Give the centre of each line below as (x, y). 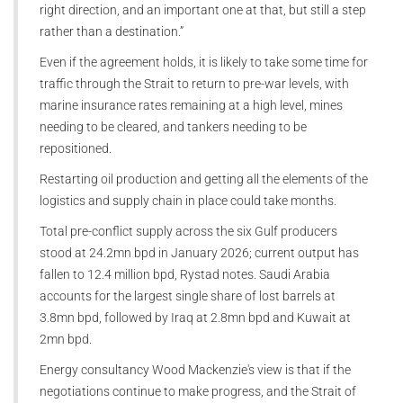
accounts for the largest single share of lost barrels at (188, 296)
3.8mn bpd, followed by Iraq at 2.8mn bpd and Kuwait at (195, 317)
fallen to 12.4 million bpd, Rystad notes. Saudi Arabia (185, 274)
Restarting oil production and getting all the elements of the (204, 179)
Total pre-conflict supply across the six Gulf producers (188, 231)
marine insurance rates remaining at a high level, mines (191, 105)
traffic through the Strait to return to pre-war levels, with (194, 83)
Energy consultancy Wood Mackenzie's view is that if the (195, 369)
